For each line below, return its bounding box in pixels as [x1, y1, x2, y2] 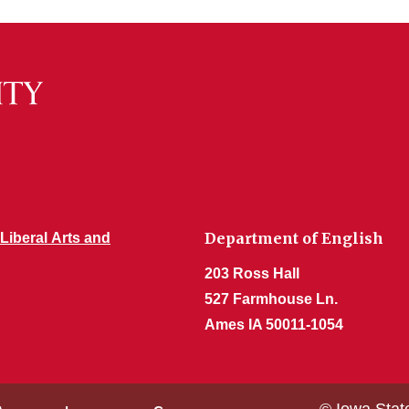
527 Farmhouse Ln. [204, 291, 338, 307]
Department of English [204, 229, 383, 247]
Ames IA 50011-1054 [204, 317, 343, 332]
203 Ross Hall [204, 266, 299, 281]
